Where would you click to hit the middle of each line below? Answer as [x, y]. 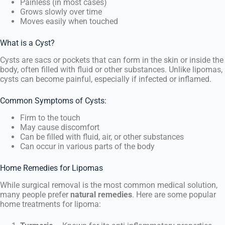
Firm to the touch [50, 118]
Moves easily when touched [69, 22]
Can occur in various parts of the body [87, 146]
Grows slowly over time [61, 12]
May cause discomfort [60, 127]
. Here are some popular [174, 194]
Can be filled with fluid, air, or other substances [102, 137]
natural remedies [101, 194]
